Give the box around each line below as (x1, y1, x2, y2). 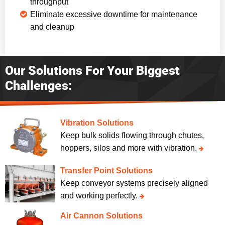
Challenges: (5, 78, 72, 93)
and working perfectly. (60, 191, 140, 200)
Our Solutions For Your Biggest (5, 63, 180, 78)
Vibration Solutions (60, 119, 134, 128)
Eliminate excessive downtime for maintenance (30, 10, 197, 19)
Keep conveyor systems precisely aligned (60, 179, 208, 188)
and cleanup (30, 23, 74, 32)
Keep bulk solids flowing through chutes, (60, 131, 204, 140)
